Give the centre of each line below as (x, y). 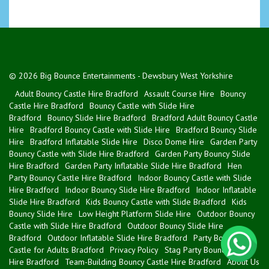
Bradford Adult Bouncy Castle (205, 117)
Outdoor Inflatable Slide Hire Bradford (117, 237)
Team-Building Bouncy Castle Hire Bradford (143, 261)
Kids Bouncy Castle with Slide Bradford (156, 201)
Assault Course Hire (179, 93)
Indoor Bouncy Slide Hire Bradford (127, 189)
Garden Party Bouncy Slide (203, 153)
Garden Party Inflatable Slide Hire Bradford (143, 165)
